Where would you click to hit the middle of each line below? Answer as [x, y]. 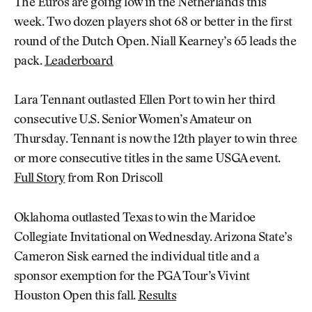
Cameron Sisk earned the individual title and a [137, 257]
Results [157, 296]
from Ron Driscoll [114, 179]
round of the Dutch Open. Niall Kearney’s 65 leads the [155, 42]
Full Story [40, 179]
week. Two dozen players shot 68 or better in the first [153, 23]
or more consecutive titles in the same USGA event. [147, 160]
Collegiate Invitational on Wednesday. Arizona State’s [153, 238]
